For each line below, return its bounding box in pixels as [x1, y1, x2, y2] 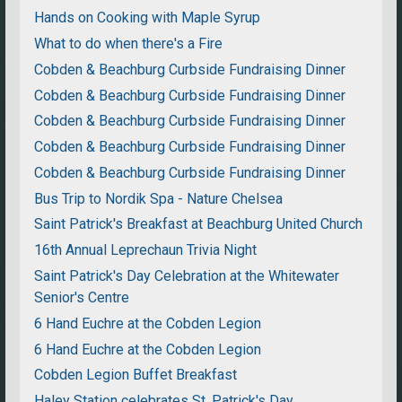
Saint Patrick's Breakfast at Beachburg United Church [34, 215, 363, 233]
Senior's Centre [34, 289, 130, 307]
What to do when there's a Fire [34, 35, 223, 52]
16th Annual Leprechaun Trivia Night [34, 241, 258, 259]
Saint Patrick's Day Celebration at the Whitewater [34, 267, 340, 285]
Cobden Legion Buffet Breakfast [34, 366, 238, 384]
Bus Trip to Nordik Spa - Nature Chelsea [34, 189, 284, 207]
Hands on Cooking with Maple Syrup [34, 9, 261, 27]
